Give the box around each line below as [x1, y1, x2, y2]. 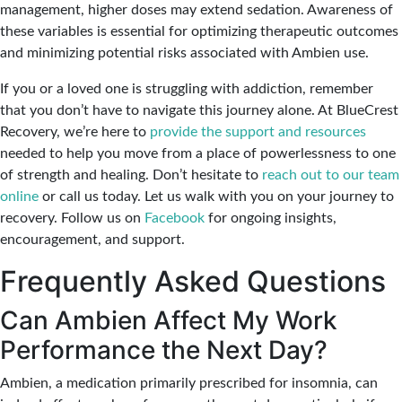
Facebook [144, 211, 205, 225]
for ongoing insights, [205, 211, 336, 225]
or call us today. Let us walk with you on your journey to [39, 189, 394, 204]
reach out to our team [262, 168, 399, 182]
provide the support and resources [150, 125, 366, 139]
